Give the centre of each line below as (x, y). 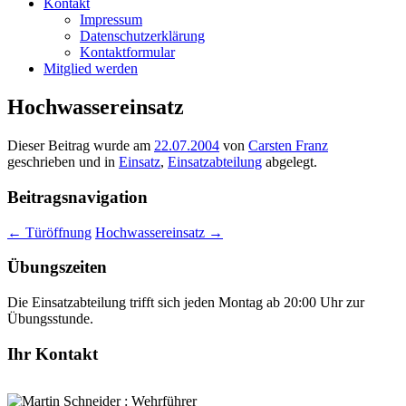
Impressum (111, 20)
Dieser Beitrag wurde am (81, 146)
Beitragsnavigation (77, 197)
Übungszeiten (57, 267)
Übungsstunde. (50, 319)
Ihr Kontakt (53, 353)
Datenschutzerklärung (142, 36)
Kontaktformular (127, 53)
